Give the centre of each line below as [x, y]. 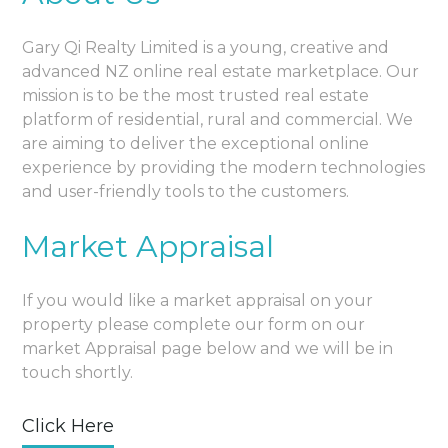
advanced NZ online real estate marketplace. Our [221, 72]
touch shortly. [78, 373]
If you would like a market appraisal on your [198, 301]
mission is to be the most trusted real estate [196, 96]
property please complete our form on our [194, 325]
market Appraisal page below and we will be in [208, 349]
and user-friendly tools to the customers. [186, 192]
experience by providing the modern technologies [224, 168]
